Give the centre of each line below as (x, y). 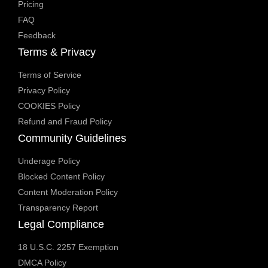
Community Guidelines (72, 138)
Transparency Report (58, 208)
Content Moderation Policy (68, 192)
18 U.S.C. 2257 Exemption (68, 247)
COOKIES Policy (49, 106)
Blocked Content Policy (61, 177)
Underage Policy (49, 161)
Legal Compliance (61, 225)
